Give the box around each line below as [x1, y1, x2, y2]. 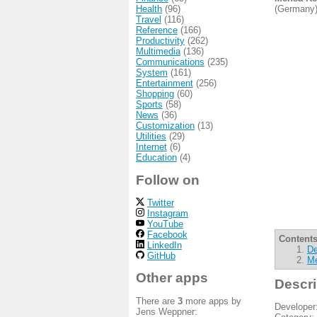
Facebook [146, 229, 188, 240]
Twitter [146, 197, 174, 208]
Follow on [135, 172, 200, 188]
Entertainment [135, 78, 193, 89]
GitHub [146, 250, 175, 261]
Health [135, 4, 162, 15]
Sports [135, 99, 163, 110]
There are [135, 295, 178, 306]
